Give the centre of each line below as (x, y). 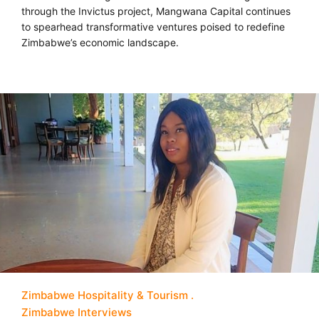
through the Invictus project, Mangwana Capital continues (156, 11)
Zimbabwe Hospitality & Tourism (105, 295)
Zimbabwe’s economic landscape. (100, 42)
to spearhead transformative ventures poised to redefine (153, 26)
